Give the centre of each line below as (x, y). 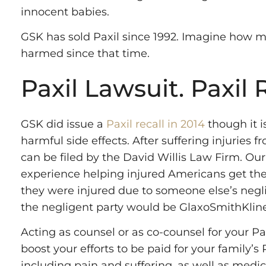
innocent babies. (65, 12)
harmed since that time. (85, 54)
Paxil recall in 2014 (156, 124)
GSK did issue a (64, 124)
